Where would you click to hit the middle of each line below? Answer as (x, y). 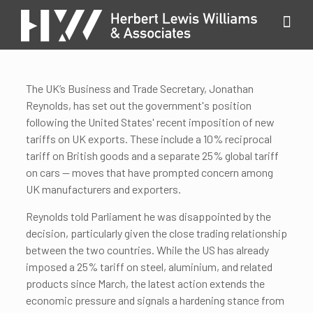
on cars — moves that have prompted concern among (149, 172)
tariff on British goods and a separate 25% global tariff (152, 155)
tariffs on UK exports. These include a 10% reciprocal (148, 139)
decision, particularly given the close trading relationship (156, 233)
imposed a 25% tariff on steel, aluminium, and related (149, 267)
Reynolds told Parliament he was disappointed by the (148, 216)
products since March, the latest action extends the (145, 283)
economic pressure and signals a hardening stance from (155, 300)
